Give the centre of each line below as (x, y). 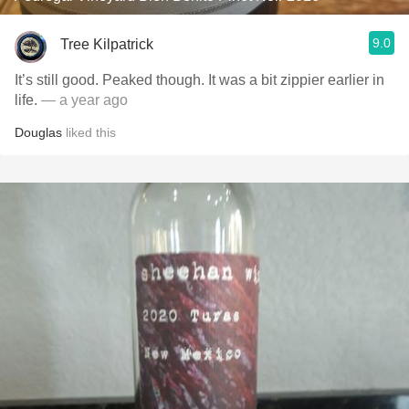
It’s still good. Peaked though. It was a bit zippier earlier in (199, 80)
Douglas (38, 132)
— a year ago (84, 100)
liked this (89, 132)
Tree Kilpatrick (107, 44)
